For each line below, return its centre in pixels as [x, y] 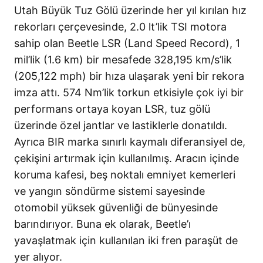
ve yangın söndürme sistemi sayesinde [109, 191]
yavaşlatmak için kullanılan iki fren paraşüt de [126, 240]
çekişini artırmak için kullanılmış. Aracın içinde [127, 158]
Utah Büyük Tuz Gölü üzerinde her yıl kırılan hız [130, 10]
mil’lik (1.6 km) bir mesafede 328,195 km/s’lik [123, 60]
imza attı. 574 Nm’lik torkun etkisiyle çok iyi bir [129, 92]
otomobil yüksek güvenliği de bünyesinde [116, 208]
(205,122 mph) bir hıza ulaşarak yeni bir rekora [129, 76]
